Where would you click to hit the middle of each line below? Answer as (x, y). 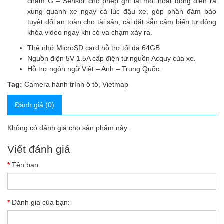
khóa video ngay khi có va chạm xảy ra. (90, 32)
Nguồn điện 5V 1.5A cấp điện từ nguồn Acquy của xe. (112, 58)
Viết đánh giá (39, 149)
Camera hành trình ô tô (61, 84)
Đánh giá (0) (35, 105)
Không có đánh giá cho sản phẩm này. (68, 128)
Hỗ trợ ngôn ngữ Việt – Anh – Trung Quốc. (94, 69)
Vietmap (115, 84)
